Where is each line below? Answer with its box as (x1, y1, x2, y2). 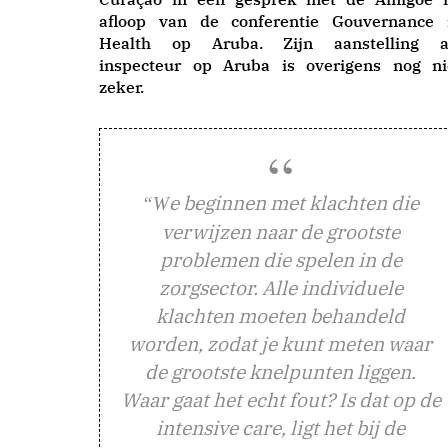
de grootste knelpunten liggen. (145, 358, 416, 384)
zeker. (99, 76, 144, 97)
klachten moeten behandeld (156, 302, 405, 328)
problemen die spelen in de (159, 246, 402, 272)
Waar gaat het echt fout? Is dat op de (120, 386, 441, 412)
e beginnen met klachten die (169, 189, 419, 215)
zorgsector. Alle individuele (158, 274, 403, 300)
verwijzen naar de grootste (161, 218, 400, 244)
